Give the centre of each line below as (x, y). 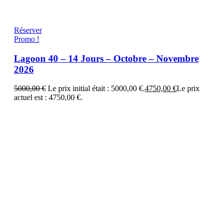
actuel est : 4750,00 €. (48, 98)
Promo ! (27, 39)
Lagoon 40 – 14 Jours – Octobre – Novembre (106, 58)
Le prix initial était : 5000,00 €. (96, 89)
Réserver (28, 30)
